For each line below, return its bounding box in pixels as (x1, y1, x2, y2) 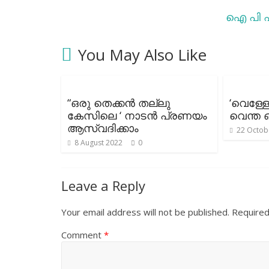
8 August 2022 (74, 138, 122, 148)
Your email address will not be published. (61, 206, 229, 219)
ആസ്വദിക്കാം (67, 121, 139, 136)
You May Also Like (78, 44, 207, 66)
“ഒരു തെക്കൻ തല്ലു (67, 95, 171, 110)
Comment (61, 229, 104, 241)
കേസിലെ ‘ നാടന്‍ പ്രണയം (67, 108, 207, 123)
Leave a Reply (61, 177, 145, 195)
